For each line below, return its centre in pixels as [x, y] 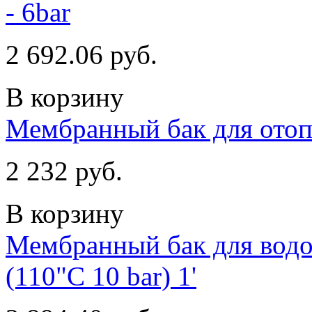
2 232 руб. [64, 171]
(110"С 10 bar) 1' [101, 276]
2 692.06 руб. [81, 54]
